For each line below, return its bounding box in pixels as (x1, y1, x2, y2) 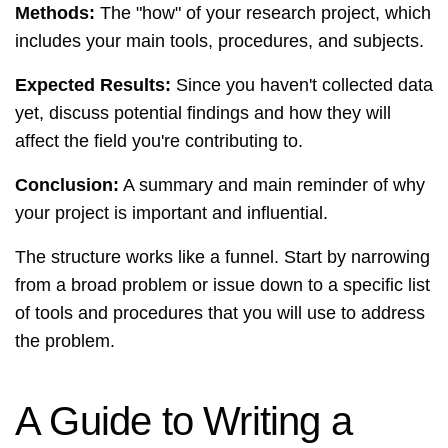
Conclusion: (15, 175, 119, 196)
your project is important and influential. (15, 203, 328, 224)
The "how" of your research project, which (95, 3, 431, 24)
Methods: (15, 3, 95, 24)
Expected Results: (15, 75, 171, 96)
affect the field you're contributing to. (15, 131, 303, 152)
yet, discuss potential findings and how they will (15, 103, 391, 124)
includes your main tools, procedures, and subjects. (15, 31, 424, 52)
